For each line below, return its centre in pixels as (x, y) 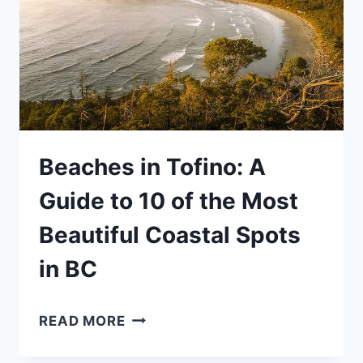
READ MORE (82, 321)
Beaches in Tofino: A (152, 167)
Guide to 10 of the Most (169, 201)
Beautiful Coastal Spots (170, 235)
